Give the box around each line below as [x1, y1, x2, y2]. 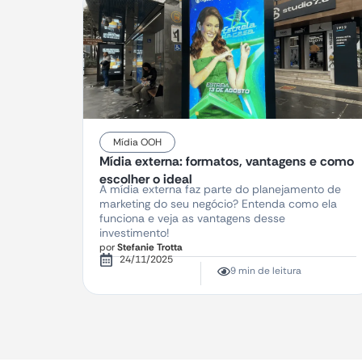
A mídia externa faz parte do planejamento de [99, 182, 341, 196]
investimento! [99, 225, 169, 240]
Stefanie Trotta [115, 241, 183, 254]
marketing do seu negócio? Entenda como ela [99, 196, 337, 211]
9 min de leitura [229, 264, 301, 277]
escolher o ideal [99, 170, 192, 187]
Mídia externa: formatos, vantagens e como [99, 153, 354, 170]
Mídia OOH [113, 136, 162, 149]
